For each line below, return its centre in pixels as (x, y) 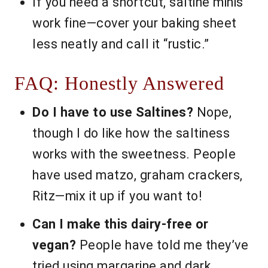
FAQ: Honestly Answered (119, 84)
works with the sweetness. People (134, 154)
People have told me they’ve (162, 245)
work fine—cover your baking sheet (135, 23)
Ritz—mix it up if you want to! (117, 196)
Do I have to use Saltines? (113, 112)
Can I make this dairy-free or (121, 224)
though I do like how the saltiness (131, 133)
